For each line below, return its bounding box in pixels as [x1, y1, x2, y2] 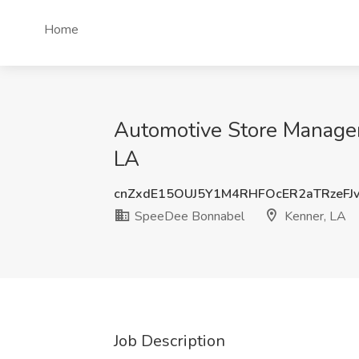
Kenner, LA [281, 208, 346, 225]
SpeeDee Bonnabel [131, 208, 244, 225]
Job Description [114, 330, 225, 352]
